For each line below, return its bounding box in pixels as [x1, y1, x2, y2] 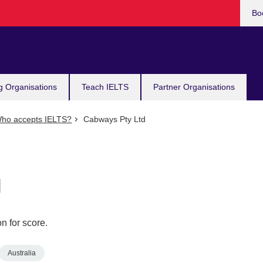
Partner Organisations [153, 82, 235, 92]
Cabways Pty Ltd [80, 114, 146, 124]
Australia [8, 249, 36, 257]
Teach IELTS [82, 82, 129, 92]
